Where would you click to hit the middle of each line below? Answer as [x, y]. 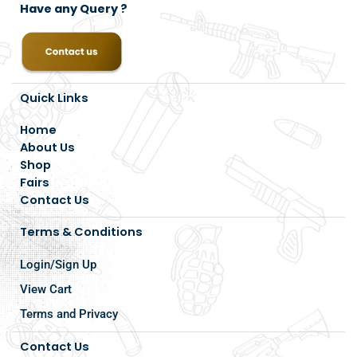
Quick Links [54, 98]
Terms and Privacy [69, 314]
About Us [47, 148]
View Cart [46, 290]
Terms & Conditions [81, 232]
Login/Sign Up [58, 265]
